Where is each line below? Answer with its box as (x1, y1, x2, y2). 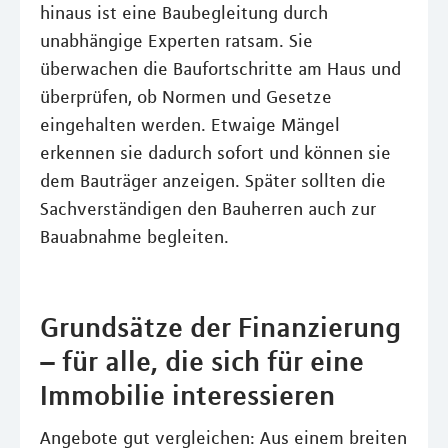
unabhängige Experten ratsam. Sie (40, 29, 313, 52)
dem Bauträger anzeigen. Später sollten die (40, 169, 386, 192)
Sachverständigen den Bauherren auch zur (40, 197, 376, 220)
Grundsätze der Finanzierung (40, 309, 401, 344)
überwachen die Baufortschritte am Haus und (40, 57, 401, 80)
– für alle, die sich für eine (40, 343, 364, 378)
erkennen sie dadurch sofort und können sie (40, 141, 391, 164)
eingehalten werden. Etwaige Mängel (40, 113, 340, 136)
